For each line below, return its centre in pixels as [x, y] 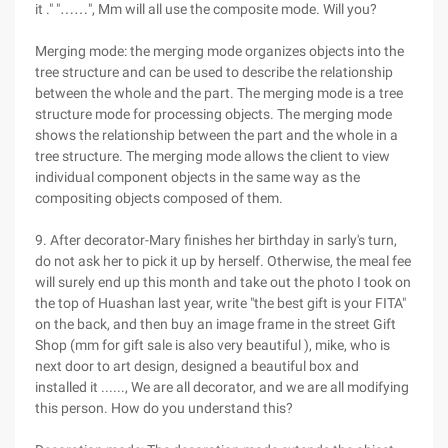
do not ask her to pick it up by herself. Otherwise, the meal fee [223, 261]
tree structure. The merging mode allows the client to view [212, 156]
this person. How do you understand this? [164, 408]
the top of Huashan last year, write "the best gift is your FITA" [220, 303]
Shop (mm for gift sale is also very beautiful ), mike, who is [212, 345]
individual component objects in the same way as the [197, 177]
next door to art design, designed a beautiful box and [197, 366]
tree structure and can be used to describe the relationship [214, 72]
